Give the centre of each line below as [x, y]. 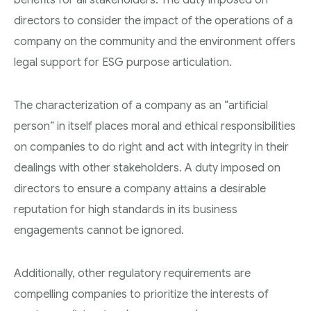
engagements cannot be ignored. [99, 230]
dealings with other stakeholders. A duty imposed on [147, 168]
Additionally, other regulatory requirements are [132, 273]
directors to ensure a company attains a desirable [140, 188]
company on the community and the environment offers [155, 41]
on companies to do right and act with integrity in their [151, 147]
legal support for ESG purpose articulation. [123, 62]
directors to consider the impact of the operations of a [153, 20]
